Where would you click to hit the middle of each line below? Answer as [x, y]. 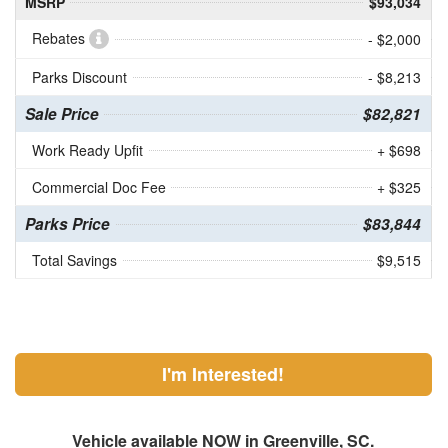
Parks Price [67, 224]
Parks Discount [79, 77]
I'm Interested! [223, 374]
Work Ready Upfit [87, 150]
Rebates [60, 38]
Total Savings [74, 260]
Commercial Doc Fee [98, 187]
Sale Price [61, 114]
